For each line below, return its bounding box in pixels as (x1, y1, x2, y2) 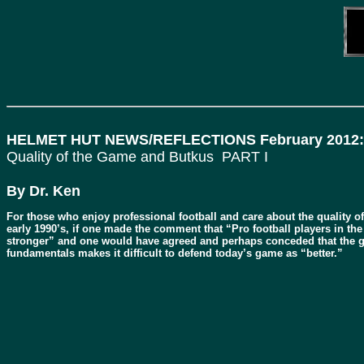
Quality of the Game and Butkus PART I (6, 149, 268, 165)
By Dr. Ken (6, 183, 80, 199)
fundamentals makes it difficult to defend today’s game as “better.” (6, 247, 343, 259)
